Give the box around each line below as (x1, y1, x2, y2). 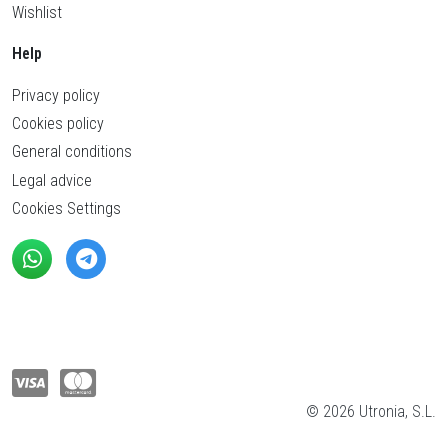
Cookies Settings (12, 199, 121, 219)
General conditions (12, 142, 132, 162)
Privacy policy (12, 85, 100, 105)
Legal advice (12, 170, 92, 190)
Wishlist (12, 3, 62, 23)
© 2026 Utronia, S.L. (306, 402, 436, 422)
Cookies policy (12, 114, 104, 134)
